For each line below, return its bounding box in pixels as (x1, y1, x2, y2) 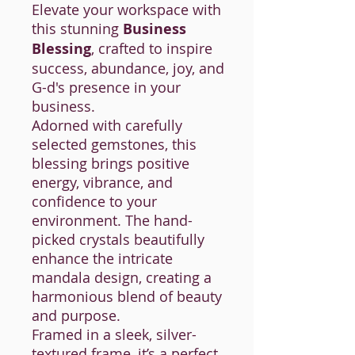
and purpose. (32, 306, 120, 326)
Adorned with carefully (32, 116, 182, 136)
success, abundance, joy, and (32, 59, 224, 78)
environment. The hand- (32, 211, 193, 231)
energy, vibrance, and (32, 173, 173, 193)
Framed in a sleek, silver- (32, 325, 197, 345)
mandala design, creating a (32, 268, 212, 288)
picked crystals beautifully (32, 230, 204, 250)
